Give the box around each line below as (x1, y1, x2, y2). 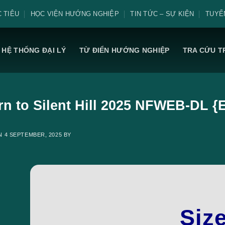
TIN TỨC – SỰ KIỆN (130, 10, 194, 18)
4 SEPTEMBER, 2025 (4, 131, 62, 138)
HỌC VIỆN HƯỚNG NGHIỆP (30, 10, 119, 18)
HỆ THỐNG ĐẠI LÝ (2, 46, 66, 54)
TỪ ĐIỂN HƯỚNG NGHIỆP (79, 46, 170, 54)
